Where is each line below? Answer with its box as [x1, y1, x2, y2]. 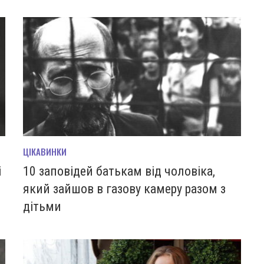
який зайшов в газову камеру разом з [23, 181, 226, 196]
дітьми [23, 199, 61, 214]
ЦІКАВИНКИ [23, 144, 67, 158]
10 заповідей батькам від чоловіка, [23, 163, 215, 179]
